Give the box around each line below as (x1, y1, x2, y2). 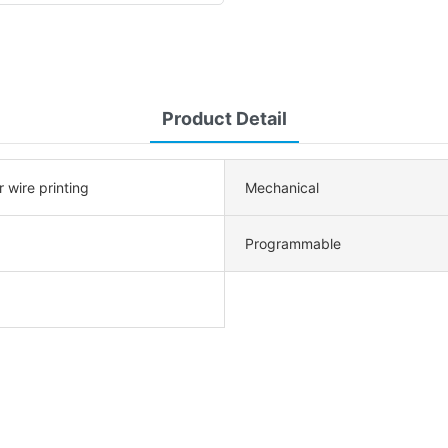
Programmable (245, 234, 341, 252)
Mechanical (245, 178, 319, 196)
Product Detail (161, 107, 287, 129)
